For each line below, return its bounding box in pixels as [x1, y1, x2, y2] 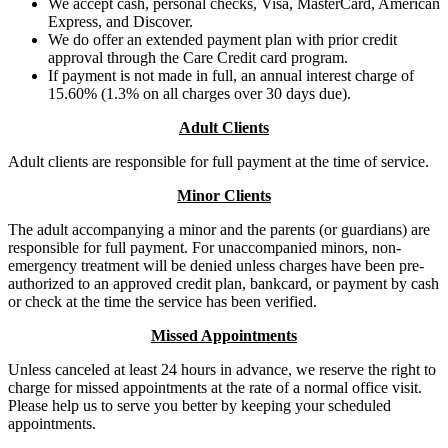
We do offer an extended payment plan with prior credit [48, 30, 397, 48]
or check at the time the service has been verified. [8, 292, 317, 310]
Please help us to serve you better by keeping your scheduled [8, 396, 391, 414]
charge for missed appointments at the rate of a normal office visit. [8, 378, 422, 396]
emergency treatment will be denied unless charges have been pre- [8, 256, 424, 274]
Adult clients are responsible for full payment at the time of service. [8, 152, 429, 170]
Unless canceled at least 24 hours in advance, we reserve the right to [8, 360, 436, 378]
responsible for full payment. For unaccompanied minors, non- [8, 238, 401, 256]
